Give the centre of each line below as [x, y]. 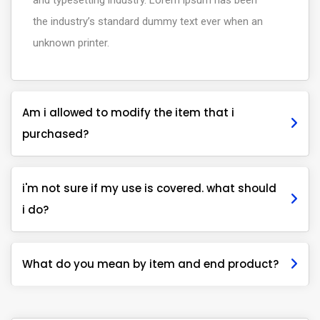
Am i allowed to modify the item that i [128, 112]
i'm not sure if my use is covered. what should [149, 188]
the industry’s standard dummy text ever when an [148, 21]
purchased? [55, 134]
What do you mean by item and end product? [150, 264]
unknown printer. [71, 43]
